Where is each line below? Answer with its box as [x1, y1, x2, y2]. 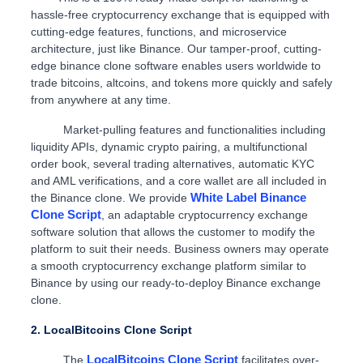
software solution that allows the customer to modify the [30, 225, 315, 239]
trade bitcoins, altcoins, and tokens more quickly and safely [30, 76, 332, 90]
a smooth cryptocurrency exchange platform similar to [30, 259, 306, 273]
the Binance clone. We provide [30, 191, 190, 205]
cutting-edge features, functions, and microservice [30, 25, 287, 39]
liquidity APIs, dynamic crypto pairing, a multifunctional [30, 140, 307, 154]
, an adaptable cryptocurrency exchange [100, 208, 308, 222]
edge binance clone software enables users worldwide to [30, 59, 321, 73]
